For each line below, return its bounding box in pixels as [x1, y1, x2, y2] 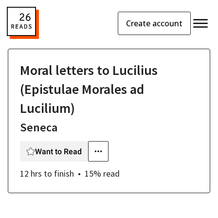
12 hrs [20, 168, 42, 179]
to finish [44, 168, 74, 179]
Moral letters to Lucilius [20, 61, 158, 79]
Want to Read [35, 146, 82, 156]
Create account [126, 18, 182, 29]
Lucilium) [20, 99, 75, 117]
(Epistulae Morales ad [20, 80, 144, 98]
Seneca [20, 120, 57, 135]
